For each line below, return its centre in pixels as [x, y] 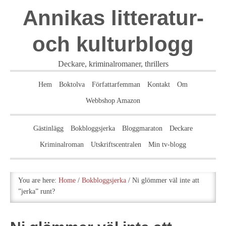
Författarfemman [116, 84]
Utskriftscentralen [116, 145]
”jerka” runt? [37, 191]
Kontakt [159, 84]
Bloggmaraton [142, 128]
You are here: [38, 180]
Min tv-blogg [167, 145]
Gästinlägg [48, 128]
